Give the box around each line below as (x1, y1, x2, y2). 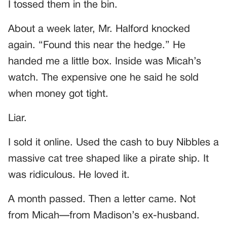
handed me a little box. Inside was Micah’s (8, 57, 201, 66)
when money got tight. (8, 89, 108, 99)
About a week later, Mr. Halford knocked (8, 24, 190, 34)
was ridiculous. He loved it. (8, 170, 130, 180)
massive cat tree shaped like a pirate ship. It (8, 154, 209, 164)
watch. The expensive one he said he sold (8, 73, 199, 83)
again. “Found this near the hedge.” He (8, 41, 185, 50)
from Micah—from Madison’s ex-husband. (8, 211, 200, 220)
